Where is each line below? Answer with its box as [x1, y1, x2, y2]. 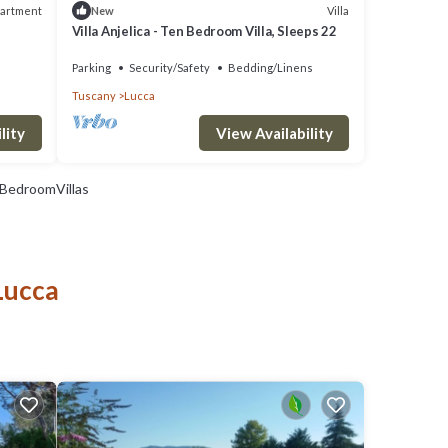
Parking [71, 61, 111, 75]
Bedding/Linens [227, 61, 313, 75]
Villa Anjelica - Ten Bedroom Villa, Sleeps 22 [71, 23, 337, 40]
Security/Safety [128, 61, 210, 75]
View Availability [215, 124, 333, 143]
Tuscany [71, 89, 116, 103]
